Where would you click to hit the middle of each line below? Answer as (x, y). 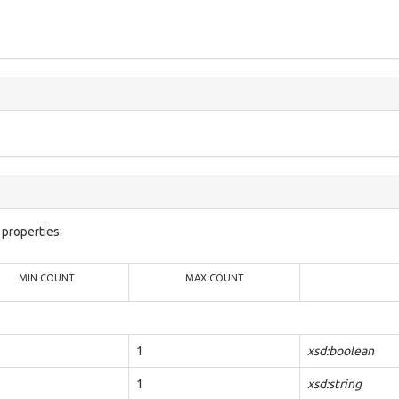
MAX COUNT (214, 278)
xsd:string (334, 384)
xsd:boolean (341, 351)
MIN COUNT (46, 278)
